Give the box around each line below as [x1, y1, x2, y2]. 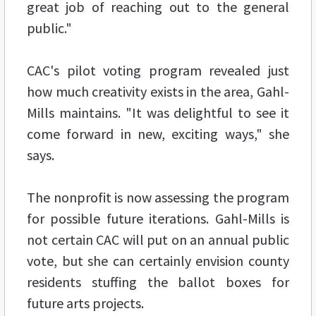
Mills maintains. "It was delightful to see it [27, 103, 289, 121]
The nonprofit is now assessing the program [27, 188, 289, 206]
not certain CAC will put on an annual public [27, 230, 289, 248]
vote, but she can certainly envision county [27, 251, 289, 269]
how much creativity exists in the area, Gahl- [27, 82, 289, 100]
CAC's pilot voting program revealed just [27, 61, 289, 79]
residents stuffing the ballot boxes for [27, 272, 289, 291]
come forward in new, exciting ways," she [27, 124, 289, 142]
